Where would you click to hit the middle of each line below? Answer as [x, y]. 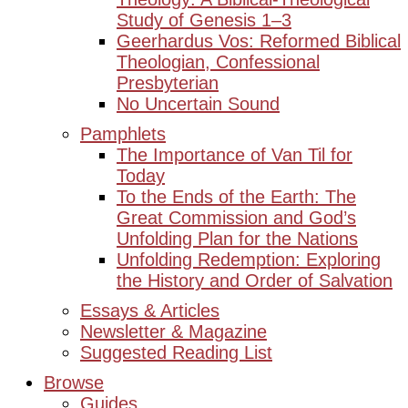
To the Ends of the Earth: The [236, 197]
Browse [74, 382]
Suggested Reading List [176, 352]
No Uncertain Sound [198, 104]
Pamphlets [123, 134]
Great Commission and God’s [236, 218]
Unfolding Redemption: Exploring [249, 260]
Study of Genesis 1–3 [204, 20]
